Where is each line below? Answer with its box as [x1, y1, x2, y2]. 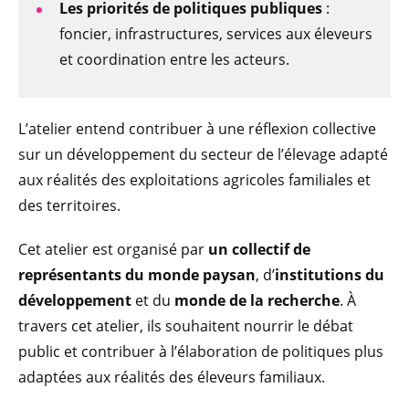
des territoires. [18, 195, 121, 216]
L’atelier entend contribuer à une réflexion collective [18, 119, 376, 140]
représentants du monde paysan [18, 265, 256, 286]
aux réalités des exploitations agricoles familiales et [18, 170, 371, 191]
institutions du [275, 265, 384, 286]
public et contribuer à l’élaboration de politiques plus [18, 341, 383, 362]
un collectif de [208, 239, 310, 260]
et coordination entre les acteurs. [59, 49, 289, 70]
